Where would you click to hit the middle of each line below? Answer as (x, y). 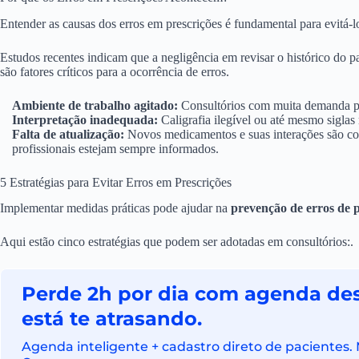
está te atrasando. (112, 319)
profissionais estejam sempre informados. (115, 148)
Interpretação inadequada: (85, 119)
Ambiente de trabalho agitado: (95, 105)
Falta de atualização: (68, 134)
